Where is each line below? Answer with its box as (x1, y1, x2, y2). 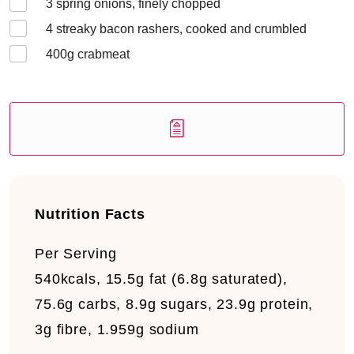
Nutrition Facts (35, 206, 145, 222)
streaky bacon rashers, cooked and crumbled (53, 22, 307, 36)
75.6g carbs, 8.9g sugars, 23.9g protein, (35, 296, 314, 312)
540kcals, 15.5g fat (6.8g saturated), (35, 271, 288, 287)
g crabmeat (67, 47, 130, 61)
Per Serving (35, 246, 117, 262)
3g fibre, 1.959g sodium (35, 322, 199, 337)
